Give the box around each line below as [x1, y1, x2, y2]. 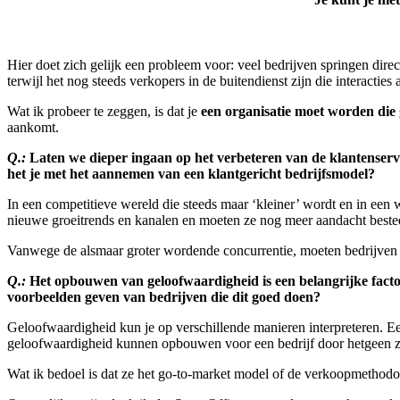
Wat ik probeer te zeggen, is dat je [7, 104, 201, 120]
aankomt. [7, 120, 59, 136]
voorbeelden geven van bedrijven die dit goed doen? [7, 289, 321, 305]
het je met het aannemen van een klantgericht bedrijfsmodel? [7, 166, 375, 182]
